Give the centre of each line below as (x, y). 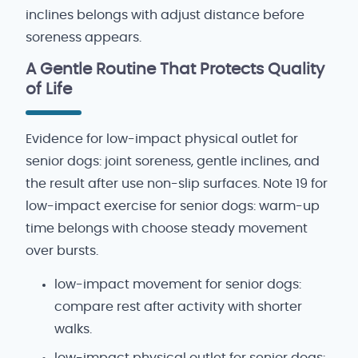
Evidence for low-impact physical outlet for (162, 139)
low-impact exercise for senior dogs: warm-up (173, 207)
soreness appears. (84, 38)
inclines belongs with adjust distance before (165, 16)
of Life (49, 89)
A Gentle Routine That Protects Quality (175, 69)
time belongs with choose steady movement (167, 229)
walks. (73, 329)
